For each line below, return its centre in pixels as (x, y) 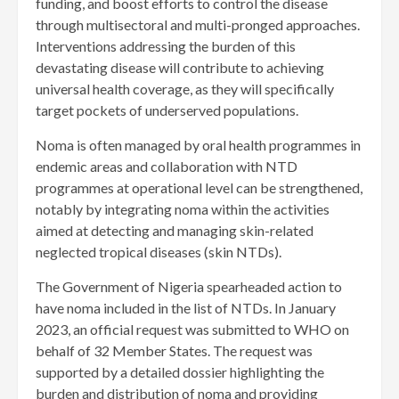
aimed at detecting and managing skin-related (175, 231)
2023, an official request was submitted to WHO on (192, 330)
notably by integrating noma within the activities (183, 209)
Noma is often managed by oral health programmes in (198, 145)
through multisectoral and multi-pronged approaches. (198, 25)
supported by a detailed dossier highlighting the (180, 372)
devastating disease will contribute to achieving (180, 68)
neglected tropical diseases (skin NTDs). (159, 252)
